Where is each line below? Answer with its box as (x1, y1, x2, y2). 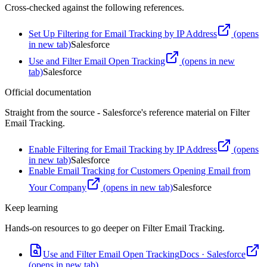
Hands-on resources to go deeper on (5, 222, 142, 233)
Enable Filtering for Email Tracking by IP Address (29, 144, 217, 154)
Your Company (29, 182, 86, 193)
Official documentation (5, 86, 91, 97)
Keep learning (5, 202, 58, 213)
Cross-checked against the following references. (5, 2, 184, 13)
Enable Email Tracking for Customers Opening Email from (29, 165, 250, 176)
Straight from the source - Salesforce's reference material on (5, 107, 228, 117)
